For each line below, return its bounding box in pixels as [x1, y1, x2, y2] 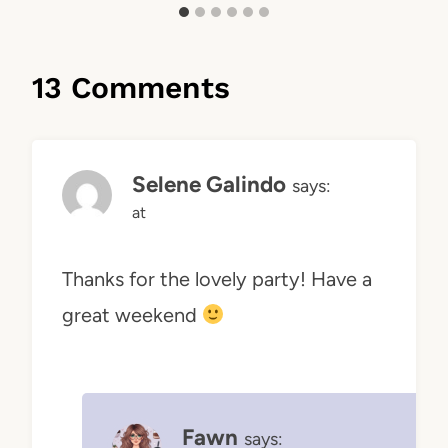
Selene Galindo [132, 171, 286, 199]
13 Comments [32, 70, 230, 106]
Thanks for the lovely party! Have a [62, 267, 372, 292]
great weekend [62, 303, 202, 328]
